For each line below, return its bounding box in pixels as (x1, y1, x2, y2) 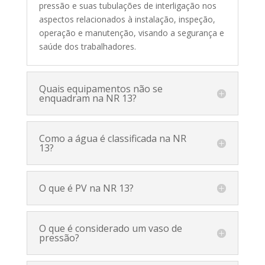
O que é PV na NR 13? (38, 181, 134, 195)
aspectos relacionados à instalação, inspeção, (38, 13, 215, 25)
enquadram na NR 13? (38, 91, 137, 105)
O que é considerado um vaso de (38, 221, 182, 235)
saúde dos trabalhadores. (38, 40, 138, 52)
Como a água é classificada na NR (38, 131, 186, 145)
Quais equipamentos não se (38, 82, 163, 95)
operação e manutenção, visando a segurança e (38, 27, 224, 38)
